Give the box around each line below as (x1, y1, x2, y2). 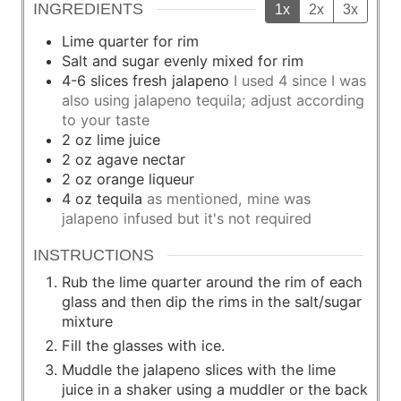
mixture (62, 312, 113, 331)
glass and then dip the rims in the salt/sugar (62, 293, 362, 311)
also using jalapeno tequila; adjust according (62, 91, 364, 109)
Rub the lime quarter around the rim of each (62, 273, 363, 292)
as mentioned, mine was (147, 190, 311, 208)
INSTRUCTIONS (33, 246, 154, 265)
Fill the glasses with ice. (62, 337, 225, 355)
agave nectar (97, 150, 185, 168)
